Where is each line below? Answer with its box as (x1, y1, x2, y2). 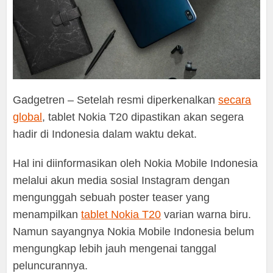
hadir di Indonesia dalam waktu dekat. (13, 128, 197, 141)
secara (218, 94, 252, 107)
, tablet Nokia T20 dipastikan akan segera (42, 111, 244, 124)
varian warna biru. (161, 208, 252, 221)
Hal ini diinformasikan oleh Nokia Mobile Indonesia (13, 157, 258, 170)
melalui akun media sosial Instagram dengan (13, 174, 230, 187)
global (13, 111, 43, 124)
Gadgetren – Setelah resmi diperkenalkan (13, 94, 219, 107)
